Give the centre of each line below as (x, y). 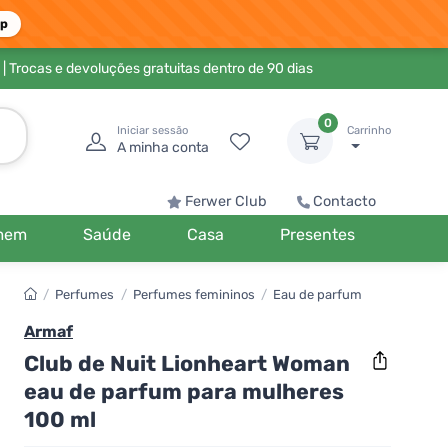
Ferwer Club (226, 201)
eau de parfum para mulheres (184, 391)
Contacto (344, 201)
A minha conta (163, 147)
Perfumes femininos (193, 294)
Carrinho (369, 130)
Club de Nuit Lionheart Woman (187, 363)
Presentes (317, 234)
